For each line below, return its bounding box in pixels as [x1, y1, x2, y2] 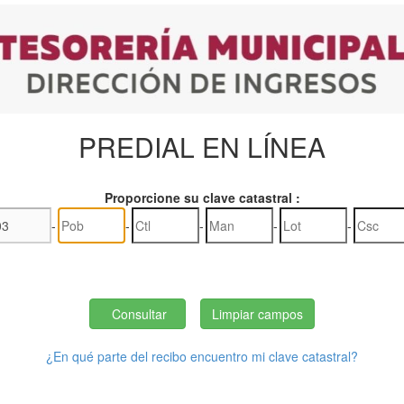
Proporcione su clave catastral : [104, 188, 300, 207]
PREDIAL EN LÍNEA [78, 126, 326, 166]
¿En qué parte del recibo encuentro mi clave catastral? [46, 346, 358, 365]
